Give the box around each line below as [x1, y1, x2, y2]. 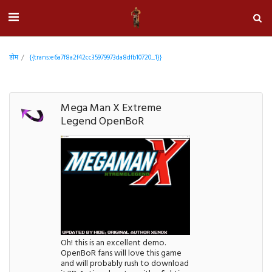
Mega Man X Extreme [61, 100, 162, 117]
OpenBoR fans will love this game [61, 246, 182, 260]
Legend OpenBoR [61, 113, 144, 131]
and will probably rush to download [61, 256, 189, 271]
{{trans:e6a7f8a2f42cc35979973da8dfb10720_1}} [29, 52, 162, 63]
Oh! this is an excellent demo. [61, 236, 166, 250]
